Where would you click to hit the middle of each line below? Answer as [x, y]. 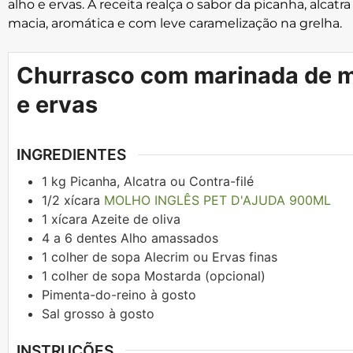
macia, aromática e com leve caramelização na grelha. [175, 23]
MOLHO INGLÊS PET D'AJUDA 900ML [217, 200]
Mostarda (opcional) [205, 275]
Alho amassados [169, 238]
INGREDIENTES [71, 155]
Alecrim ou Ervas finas [211, 256]
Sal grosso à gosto [98, 313]
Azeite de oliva [136, 219]
